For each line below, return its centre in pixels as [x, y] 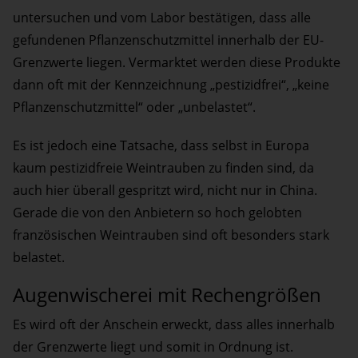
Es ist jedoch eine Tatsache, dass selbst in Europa [161, 146]
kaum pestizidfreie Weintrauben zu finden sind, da [163, 168]
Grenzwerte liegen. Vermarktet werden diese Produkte [177, 63]
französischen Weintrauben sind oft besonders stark [171, 235]
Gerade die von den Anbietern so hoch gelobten [157, 213]
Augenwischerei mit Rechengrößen [167, 295]
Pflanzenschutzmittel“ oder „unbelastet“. [134, 107]
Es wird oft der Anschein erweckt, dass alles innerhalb [174, 325]
